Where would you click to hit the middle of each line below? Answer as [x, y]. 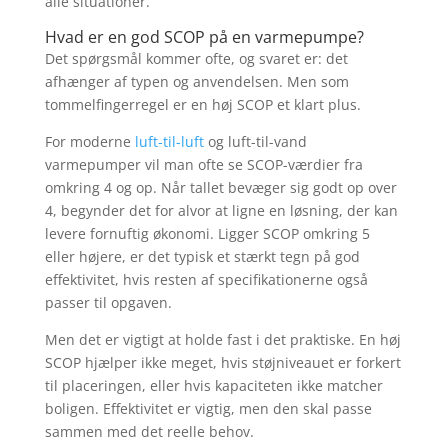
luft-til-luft [169, 141]
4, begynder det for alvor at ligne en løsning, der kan [221, 210]
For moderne [89, 141]
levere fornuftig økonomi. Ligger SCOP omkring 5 [207, 233]
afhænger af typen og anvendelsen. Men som [196, 81]
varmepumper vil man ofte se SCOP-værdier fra [203, 164]
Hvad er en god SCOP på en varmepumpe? [204, 36]
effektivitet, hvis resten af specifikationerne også [206, 279]
